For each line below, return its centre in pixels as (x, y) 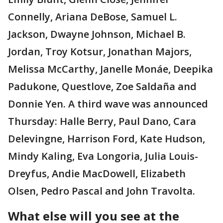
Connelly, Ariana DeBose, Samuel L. (93, 16)
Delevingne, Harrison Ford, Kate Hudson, (107, 138)
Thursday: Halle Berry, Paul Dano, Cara (102, 121)
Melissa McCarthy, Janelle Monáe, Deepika (111, 69)
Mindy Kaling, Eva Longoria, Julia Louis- (103, 156)
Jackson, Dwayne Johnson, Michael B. (97, 34)
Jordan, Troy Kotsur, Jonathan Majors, (100, 51)
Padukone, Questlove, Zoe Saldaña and (102, 86)
